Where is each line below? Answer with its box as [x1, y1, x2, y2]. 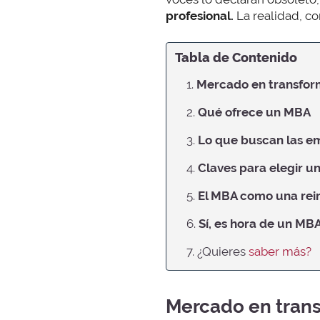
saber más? [249, 244, 311, 259]
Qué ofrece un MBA [198, 105, 311, 120]
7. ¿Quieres [186, 244, 249, 259]
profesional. [166, 8, 234, 23]
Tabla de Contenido [175, 50, 297, 66]
